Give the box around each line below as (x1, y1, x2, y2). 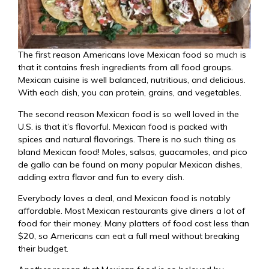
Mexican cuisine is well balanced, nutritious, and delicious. (18, 74, 246, 86)
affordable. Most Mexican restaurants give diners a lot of (18, 205, 245, 216)
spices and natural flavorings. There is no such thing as (18, 133, 236, 145)
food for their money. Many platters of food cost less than (18, 218, 249, 229)
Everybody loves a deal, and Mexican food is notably (18, 193, 231, 204)
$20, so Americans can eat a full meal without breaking (18, 231, 240, 241)
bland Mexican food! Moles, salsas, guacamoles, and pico (18, 146, 247, 157)
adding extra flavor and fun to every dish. (18, 171, 184, 183)
